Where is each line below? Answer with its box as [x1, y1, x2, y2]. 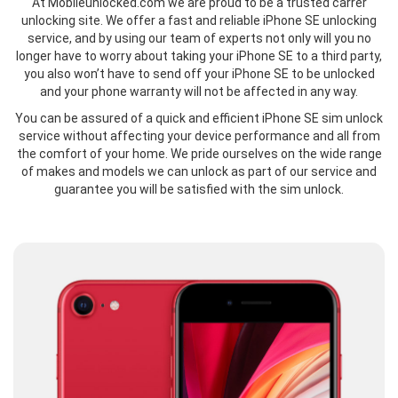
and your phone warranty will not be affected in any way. [40, 84, 358, 99]
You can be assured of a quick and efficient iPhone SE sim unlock [15, 111, 383, 126]
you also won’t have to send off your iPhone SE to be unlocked [23, 67, 375, 82]
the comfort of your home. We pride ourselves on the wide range [16, 147, 382, 162]
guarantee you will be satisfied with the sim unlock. [54, 182, 344, 197]
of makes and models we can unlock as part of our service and [21, 164, 377, 179]
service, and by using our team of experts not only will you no [27, 31, 371, 46]
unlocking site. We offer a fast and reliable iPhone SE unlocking [21, 13, 377, 28]
